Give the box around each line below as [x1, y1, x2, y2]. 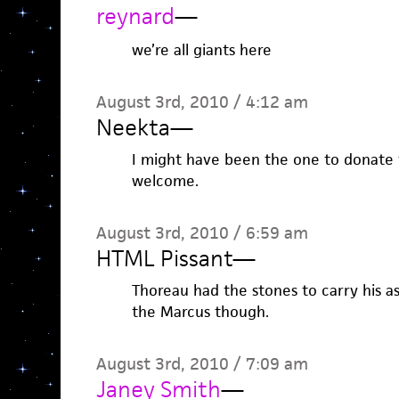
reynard [95, 2, 175, 30]
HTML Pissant [95, 244, 232, 273]
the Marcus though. [131, 302, 269, 322]
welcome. [131, 171, 199, 191]
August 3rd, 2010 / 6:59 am [95, 222, 308, 244]
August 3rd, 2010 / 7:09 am [95, 353, 308, 375]
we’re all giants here [131, 40, 272, 60]
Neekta [95, 113, 170, 142]
